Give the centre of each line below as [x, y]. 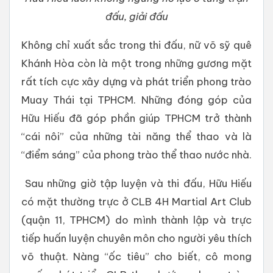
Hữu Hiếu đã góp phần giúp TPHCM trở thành [136, 118]
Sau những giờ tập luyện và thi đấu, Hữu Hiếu [136, 183]
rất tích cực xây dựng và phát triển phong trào [136, 81]
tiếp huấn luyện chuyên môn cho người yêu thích [136, 238]
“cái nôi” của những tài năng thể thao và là [136, 136]
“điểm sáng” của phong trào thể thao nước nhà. [136, 154]
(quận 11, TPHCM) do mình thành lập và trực [136, 219]
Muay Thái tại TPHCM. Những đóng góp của [136, 99]
